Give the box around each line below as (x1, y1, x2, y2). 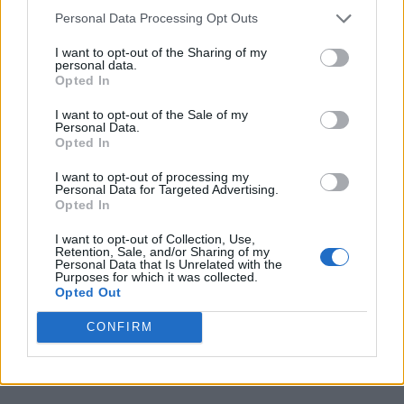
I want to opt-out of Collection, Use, (55, 231, 255, 246)
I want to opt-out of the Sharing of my (55, 44, 267, 60)
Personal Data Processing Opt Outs (55, 11, 258, 25)
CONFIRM (86, 320, 153, 334)
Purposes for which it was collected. (55, 269, 258, 284)
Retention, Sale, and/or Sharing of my (55, 243, 270, 259)
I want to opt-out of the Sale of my (55, 106, 248, 122)
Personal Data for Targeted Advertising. (55, 181, 279, 197)
